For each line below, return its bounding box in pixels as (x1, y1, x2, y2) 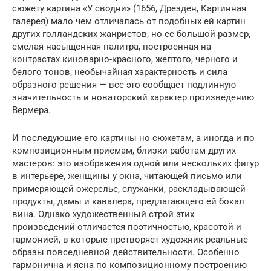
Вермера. (12, 104, 51, 116)
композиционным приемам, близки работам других (12, 145, 236, 156)
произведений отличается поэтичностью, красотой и (12, 221, 241, 232)
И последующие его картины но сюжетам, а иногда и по (12, 132, 255, 143)
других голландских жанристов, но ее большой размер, (12, 28, 250, 39)
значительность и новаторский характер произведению (12, 91, 254, 103)
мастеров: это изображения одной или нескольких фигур (12, 157, 259, 169)
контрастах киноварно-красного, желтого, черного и (12, 53, 238, 65)
